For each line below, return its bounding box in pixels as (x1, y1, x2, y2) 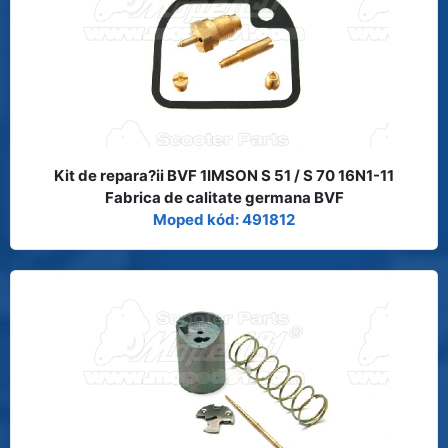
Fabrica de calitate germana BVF (104, 187, 344, 207)
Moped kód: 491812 (153, 209, 295, 229)
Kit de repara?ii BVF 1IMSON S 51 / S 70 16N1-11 (54, 165, 394, 185)
